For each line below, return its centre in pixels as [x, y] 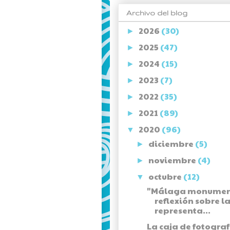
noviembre [173, 160]
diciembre [172, 144]
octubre [166, 177]
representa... [182, 210]
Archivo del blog [157, 13]
